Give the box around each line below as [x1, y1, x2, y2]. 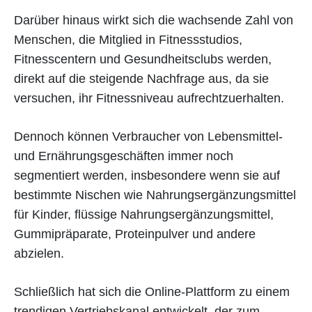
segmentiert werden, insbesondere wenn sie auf [14, 168, 280, 182]
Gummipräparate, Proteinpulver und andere [14, 226, 256, 241]
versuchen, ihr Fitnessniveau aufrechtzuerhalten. [14, 91, 284, 105]
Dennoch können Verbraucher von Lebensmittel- [14, 129, 283, 143]
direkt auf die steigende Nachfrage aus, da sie [14, 71, 269, 86]
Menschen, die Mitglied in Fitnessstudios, [14, 32, 242, 47]
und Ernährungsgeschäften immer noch [14, 148, 233, 163]
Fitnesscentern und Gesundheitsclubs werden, [14, 52, 272, 66]
